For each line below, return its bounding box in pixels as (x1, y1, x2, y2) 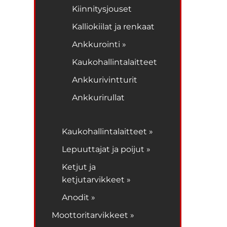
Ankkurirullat (72, 92, 125, 102)
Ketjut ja (62, 162, 96, 172)
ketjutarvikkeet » (62, 174, 131, 184)
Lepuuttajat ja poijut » (62, 144, 151, 154)
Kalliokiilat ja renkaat (72, 21, 155, 31)
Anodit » (62, 192, 96, 202)
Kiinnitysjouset (72, 4, 132, 14)
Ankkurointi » (72, 39, 127, 49)
